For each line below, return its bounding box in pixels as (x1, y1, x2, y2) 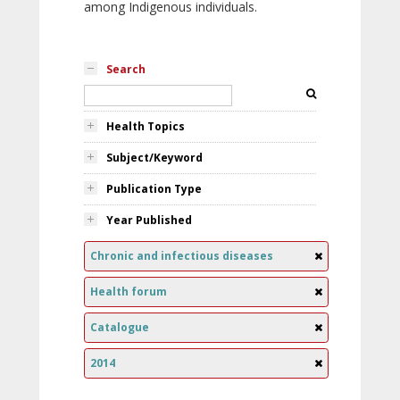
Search (106, 62, 146, 77)
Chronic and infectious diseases (90, 248, 273, 263)
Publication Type (106, 181, 202, 196)
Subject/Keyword (106, 150, 203, 165)
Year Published (106, 212, 192, 228)
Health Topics (106, 119, 185, 134)
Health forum (90, 284, 167, 299)
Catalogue (90, 320, 149, 335)
